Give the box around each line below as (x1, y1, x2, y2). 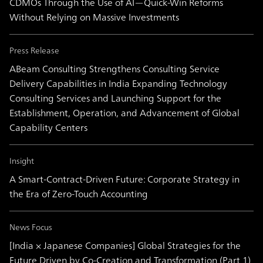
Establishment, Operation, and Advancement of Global (9, 104, 240, 122)
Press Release (9, 43, 59, 58)
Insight (9, 153, 34, 168)
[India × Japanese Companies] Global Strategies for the (9, 237, 241, 254)
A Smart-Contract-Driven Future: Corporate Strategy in (9, 171, 240, 188)
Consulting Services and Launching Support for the (9, 90, 221, 107)
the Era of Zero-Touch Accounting (9, 186, 148, 203)
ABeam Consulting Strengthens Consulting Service (9, 60, 220, 77)
